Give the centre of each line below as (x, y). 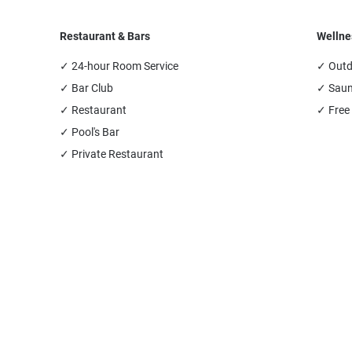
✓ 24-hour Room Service (119, 66)
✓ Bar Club (86, 88)
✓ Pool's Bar (90, 132)
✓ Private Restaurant (112, 154)
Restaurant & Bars (105, 36)
